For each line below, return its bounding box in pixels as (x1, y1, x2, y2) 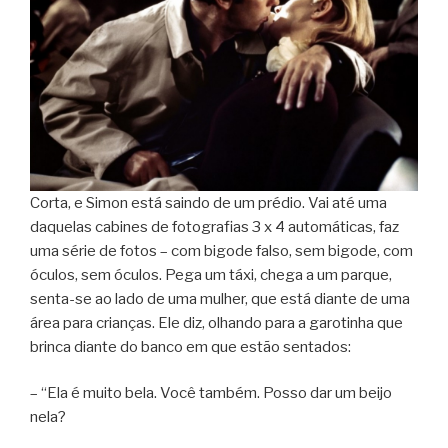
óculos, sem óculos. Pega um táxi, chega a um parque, (30, 265, 392, 284)
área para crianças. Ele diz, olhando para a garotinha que (30, 313, 403, 332)
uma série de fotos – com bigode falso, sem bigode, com (30, 241, 413, 260)
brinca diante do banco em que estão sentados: (30, 337, 351, 356)
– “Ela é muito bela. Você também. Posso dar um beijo (30, 384, 392, 403)
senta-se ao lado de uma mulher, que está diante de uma (30, 289, 410, 308)
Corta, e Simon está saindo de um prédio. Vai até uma (30, 193, 387, 212)
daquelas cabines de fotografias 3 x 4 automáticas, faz (30, 217, 399, 236)
